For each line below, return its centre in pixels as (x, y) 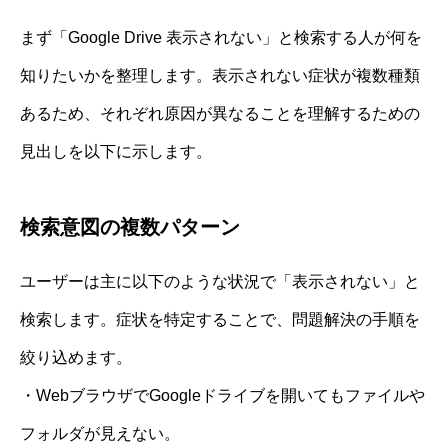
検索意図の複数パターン (130, 226)
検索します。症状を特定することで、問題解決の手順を (220, 319)
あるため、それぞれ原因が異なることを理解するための (220, 113)
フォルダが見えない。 (100, 433)
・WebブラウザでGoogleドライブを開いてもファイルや (222, 395)
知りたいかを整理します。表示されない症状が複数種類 (220, 75)
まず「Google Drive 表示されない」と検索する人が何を (221, 37)
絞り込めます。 (76, 357)
